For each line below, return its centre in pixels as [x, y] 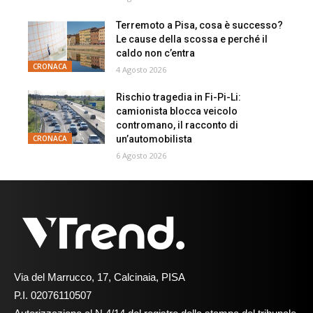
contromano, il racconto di [177, 125]
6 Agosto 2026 [141, 155]
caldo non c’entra [156, 53]
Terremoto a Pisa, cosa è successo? [200, 25]
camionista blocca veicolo [177, 111]
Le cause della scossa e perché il [192, 39]
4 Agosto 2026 [141, 69]
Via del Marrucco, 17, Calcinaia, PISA [100, 277]
